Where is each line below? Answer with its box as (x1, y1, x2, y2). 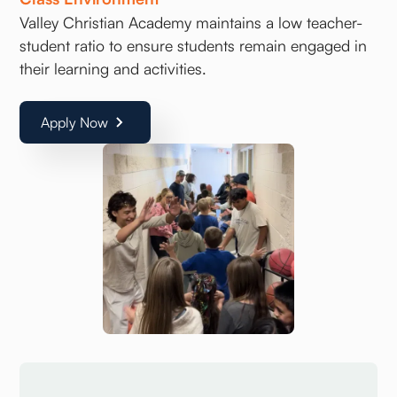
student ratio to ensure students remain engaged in (19, 35, 368, 56)
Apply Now (41, 113, 109, 132)
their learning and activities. (19, 58, 207, 79)
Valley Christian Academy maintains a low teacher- (19, 12, 363, 33)
